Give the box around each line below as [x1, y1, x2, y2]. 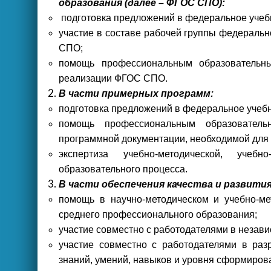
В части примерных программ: [59, 88, 214, 99]
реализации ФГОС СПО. [59, 73, 168, 83]
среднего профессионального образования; [59, 209, 257, 220]
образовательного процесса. [59, 164, 188, 174]
